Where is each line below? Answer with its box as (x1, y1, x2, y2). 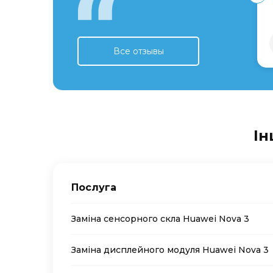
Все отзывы (113, 46, 164, 57)
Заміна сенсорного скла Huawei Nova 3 (71, 213, 249, 225)
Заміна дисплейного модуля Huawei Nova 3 (71, 244, 269, 256)
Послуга (71, 182, 116, 194)
